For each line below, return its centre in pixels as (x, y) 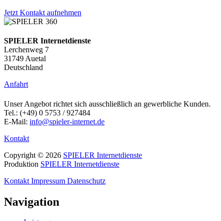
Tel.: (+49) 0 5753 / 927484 (47, 112)
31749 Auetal (25, 59)
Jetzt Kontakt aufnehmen (43, 13)
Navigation (32, 202)
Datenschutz (86, 181)
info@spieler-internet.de (67, 121)
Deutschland (23, 68)
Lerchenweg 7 (26, 50)
